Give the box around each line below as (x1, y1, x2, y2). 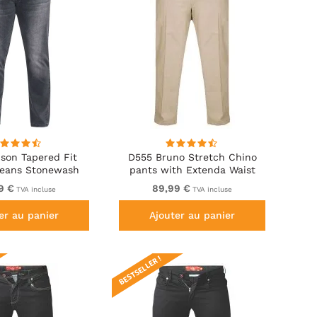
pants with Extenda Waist (129, 164, 255, 176)
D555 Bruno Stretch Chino (127, 151, 257, 163)
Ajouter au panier (149, 209, 236, 221)
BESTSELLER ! (117, 254, 163, 287)
